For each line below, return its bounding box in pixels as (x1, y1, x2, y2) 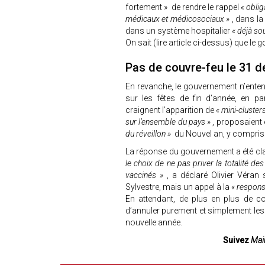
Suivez (222, 235, 251, 245)
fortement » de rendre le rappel (125, 2, 241, 12)
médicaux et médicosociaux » (125, 14, 232, 24)
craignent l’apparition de (125, 105, 216, 115)
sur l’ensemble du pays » (125, 117, 213, 127)
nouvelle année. (125, 218, 184, 227)
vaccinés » (125, 170, 167, 180)
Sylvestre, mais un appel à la (125, 182, 231, 192)
